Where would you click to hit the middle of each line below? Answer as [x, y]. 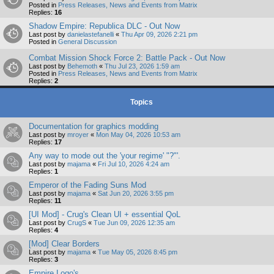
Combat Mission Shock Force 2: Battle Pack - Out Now [127, 58]
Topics [142, 102]
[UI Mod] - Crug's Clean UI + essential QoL [105, 215]
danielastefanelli [91, 35]
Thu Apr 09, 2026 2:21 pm [159, 35]
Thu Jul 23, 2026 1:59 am [142, 66]
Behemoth [82, 66]
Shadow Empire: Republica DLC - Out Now [104, 26]
